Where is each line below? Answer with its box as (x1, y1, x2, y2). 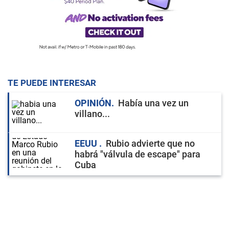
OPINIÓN (75, 98, 111, 108)
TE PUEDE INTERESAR (8, 78, 96, 88)
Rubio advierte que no (106, 138, 195, 149)
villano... (75, 108, 110, 119)
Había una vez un (118, 98, 189, 108)
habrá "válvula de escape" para (75, 149, 200, 159)
